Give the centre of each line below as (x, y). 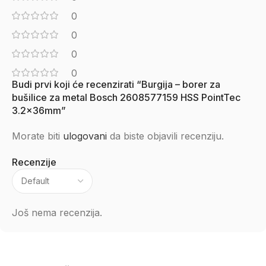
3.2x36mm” (39, 110)
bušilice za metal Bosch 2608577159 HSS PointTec (126, 97)
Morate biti (37, 136)
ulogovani (85, 136)
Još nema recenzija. (57, 213)
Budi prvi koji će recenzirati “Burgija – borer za (116, 84)
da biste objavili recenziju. (165, 136)
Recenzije (34, 162)
